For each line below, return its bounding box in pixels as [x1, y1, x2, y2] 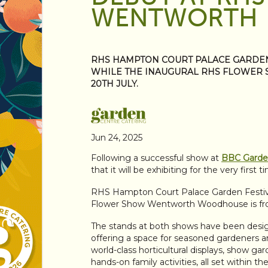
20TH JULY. [91, 78, 138, 89]
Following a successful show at [91, 153, 221, 164]
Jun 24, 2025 [91, 132, 142, 144]
